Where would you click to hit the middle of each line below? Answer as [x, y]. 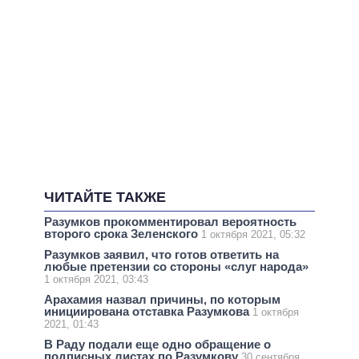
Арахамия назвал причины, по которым [162, 300]
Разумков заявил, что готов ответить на [161, 254]
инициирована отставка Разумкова [148, 312]
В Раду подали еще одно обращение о [157, 345]
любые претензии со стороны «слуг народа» [176, 266]
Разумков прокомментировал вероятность [170, 221]
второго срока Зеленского [123, 233]
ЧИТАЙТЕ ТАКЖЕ [105, 198]
